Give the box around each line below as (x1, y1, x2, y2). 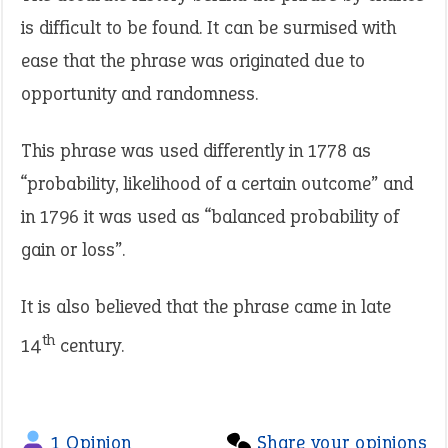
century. (55, 333, 124, 359)
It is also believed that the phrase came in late (21, 294, 391, 319)
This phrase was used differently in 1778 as (21, 138, 371, 163)
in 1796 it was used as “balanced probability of (21, 204, 399, 229)
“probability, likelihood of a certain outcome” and (21, 171, 413, 196)
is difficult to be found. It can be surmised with (21, 15, 396, 40)
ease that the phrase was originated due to (21, 48, 365, 73)
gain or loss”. (21, 237, 125, 262)
